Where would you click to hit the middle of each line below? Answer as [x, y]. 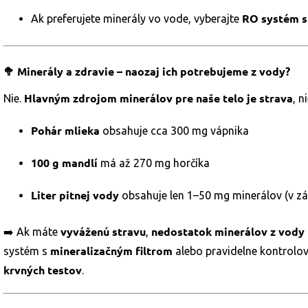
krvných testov [43, 270]
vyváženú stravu [103, 231]
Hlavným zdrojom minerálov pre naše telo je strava [158, 98]
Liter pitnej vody [75, 195]
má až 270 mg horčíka [154, 163]
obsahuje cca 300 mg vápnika [174, 131]
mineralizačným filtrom [111, 251]
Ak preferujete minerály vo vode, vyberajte [136, 19]
